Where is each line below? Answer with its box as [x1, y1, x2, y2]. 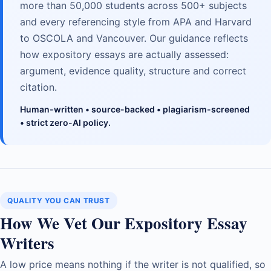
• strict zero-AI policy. [20, 117, 111, 128]
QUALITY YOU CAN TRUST [7, 195, 110, 205]
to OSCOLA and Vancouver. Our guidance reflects [20, 31, 248, 44]
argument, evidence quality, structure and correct [20, 64, 246, 77]
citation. [20, 80, 57, 93]
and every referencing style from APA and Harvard [20, 15, 252, 28]
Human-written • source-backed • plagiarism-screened [20, 103, 250, 114]
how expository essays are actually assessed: [20, 48, 229, 60]
